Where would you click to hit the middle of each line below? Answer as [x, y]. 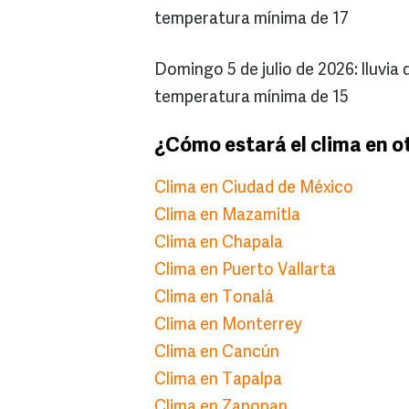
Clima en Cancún [217, 353]
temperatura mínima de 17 [252, 20]
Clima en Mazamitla [227, 216]
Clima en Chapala [219, 244]
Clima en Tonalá [214, 299]
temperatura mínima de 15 [252, 99]
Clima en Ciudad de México [254, 189]
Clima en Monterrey [228, 326]
